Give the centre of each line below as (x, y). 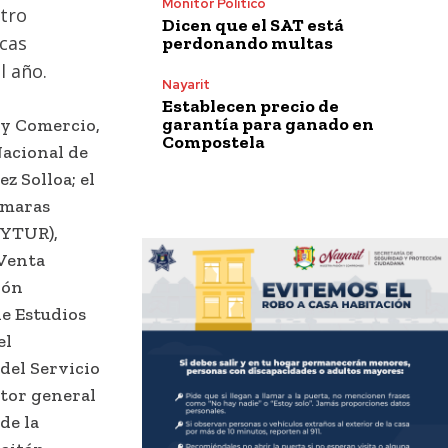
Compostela (213, 141)
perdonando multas (247, 42)
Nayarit (186, 84)
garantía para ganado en (268, 123)
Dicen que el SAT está (253, 24)
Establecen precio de (250, 105)
